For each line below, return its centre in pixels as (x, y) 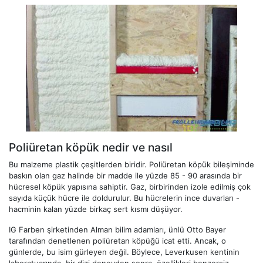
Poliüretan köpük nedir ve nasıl (91, 148)
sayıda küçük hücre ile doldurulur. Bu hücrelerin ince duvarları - (124, 198)
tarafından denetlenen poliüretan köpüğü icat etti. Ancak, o (117, 241)
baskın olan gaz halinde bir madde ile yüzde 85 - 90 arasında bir (125, 176)
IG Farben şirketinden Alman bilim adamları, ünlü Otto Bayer (117, 230)
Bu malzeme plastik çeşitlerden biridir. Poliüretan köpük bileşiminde (131, 165)
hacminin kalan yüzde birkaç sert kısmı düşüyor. (96, 209)
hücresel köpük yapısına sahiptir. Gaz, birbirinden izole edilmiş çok (130, 187)
